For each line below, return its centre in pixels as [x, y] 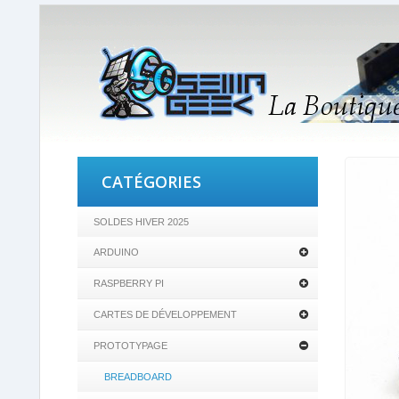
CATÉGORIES [151, 182]
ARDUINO [116, 252]
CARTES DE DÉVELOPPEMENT [165, 314]
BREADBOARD [138, 377]
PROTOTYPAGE [130, 346]
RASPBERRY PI [129, 283]
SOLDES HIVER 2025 [141, 222]
